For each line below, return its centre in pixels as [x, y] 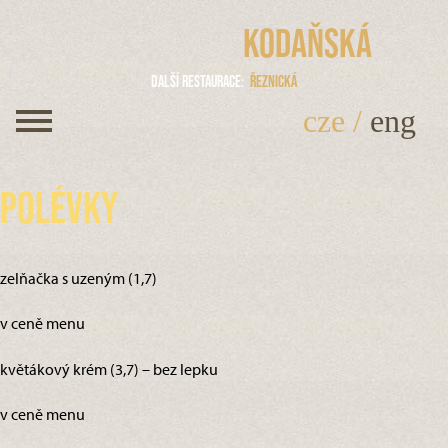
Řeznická [274, 81]
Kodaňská [307, 43]
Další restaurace [195, 81]
